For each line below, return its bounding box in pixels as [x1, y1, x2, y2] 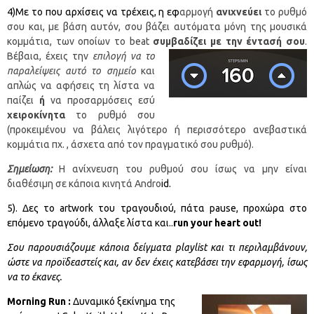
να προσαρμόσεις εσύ [45, 95, 155, 107]
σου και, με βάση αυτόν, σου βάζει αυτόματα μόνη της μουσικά [7, 21, 307, 33]
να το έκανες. [7, 271, 62, 283]
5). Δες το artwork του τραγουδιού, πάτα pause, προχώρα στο [7, 203, 307, 214]
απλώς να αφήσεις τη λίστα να [7, 80, 155, 92]
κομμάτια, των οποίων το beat [7, 36, 153, 48]
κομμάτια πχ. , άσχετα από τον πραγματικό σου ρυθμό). [7, 139, 254, 151]
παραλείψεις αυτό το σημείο [7, 65, 136, 77]
